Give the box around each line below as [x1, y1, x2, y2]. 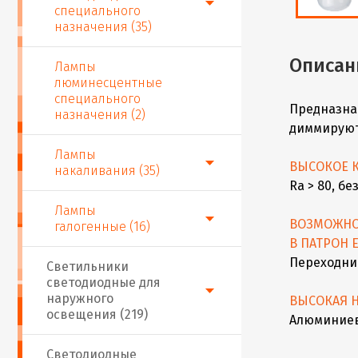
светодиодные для [46, 275, 161, 290]
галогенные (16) [54, 219, 150, 234]
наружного [46, 291, 113, 306]
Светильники [46, 259, 129, 274]
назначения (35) [54, 19, 152, 34]
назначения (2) [54, 107, 145, 122]
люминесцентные [54, 75, 162, 90]
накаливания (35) [54, 163, 160, 178]
